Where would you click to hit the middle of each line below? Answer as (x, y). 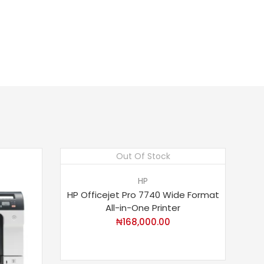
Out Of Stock (143, 156)
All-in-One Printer (143, 208)
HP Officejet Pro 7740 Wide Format (143, 195)
